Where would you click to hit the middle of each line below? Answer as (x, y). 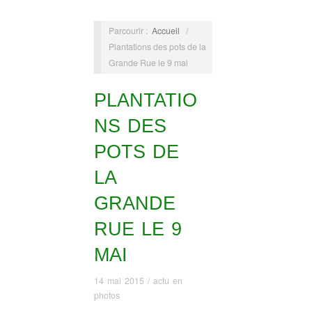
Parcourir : (129, 30)
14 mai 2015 (119, 281)
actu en (167, 281)
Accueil (165, 30)
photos (107, 296)
